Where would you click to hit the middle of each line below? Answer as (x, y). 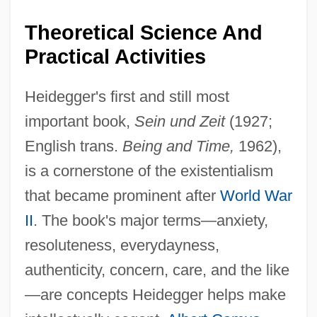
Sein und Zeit (179, 121)
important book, (79, 121)
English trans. (73, 146)
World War (256, 195)
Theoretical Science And (143, 32)
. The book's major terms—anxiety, (150, 220)
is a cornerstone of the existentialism (149, 171)
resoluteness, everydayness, (122, 245)
